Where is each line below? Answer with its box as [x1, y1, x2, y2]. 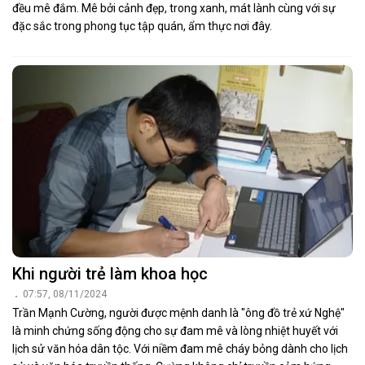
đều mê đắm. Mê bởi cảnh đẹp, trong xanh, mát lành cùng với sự [12, 2, 336, 15]
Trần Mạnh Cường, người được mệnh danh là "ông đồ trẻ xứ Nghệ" [12, 306, 345, 319]
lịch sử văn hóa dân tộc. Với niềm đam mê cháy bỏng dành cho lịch [12, 341, 348, 355]
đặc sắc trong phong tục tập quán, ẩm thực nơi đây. [12, 20, 272, 33]
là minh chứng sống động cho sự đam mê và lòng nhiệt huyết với [12, 323, 338, 337]
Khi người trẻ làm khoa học [12, 263, 208, 284]
